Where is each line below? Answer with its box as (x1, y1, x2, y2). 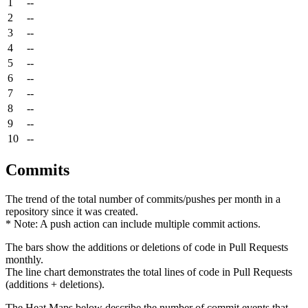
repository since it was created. (5, 205, 138, 217)
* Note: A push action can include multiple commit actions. (5, 217, 261, 230)
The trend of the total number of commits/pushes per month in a (5, 192, 280, 205)
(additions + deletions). (5, 278, 104, 290)
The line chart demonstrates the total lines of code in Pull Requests (5, 265, 292, 278)
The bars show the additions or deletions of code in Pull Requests (5, 241, 288, 253)
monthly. (5, 253, 43, 265)
